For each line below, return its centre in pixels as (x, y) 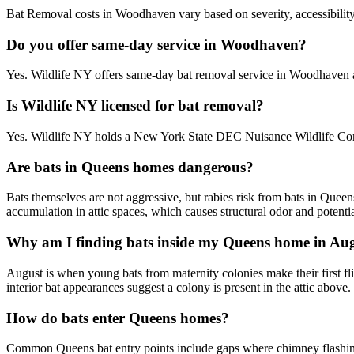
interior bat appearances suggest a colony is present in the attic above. (179, 287)
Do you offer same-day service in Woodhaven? (156, 44)
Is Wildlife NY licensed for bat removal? (135, 106)
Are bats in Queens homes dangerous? (130, 167)
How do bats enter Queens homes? (118, 318)
